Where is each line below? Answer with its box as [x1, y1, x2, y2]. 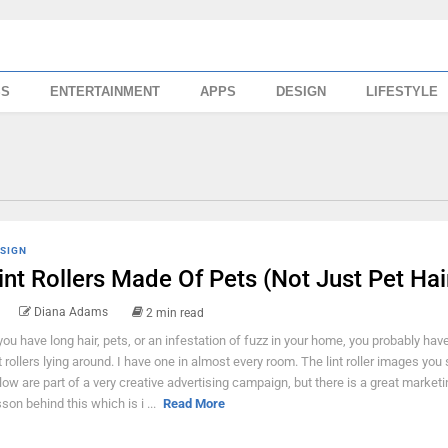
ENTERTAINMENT [50, 84, 161, 99]
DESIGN [276, 84, 327, 99]
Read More [162, 395, 225, 411]
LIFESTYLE [366, 84, 439, 99]
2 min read [145, 305, 204, 320]
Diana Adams [33, 305, 108, 319]
